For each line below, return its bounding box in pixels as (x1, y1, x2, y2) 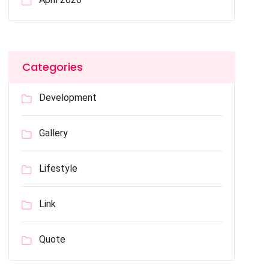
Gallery (39, 127, 68, 139)
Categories (22, 59, 83, 74)
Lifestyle (39, 163, 78, 174)
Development (39, 92, 97, 103)
